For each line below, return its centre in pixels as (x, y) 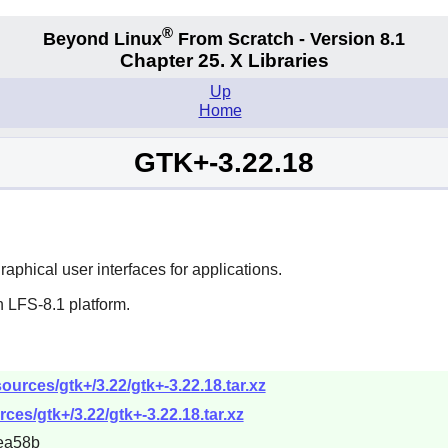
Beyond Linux (102, 38)
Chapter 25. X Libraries (224, 61)
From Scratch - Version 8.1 (289, 38)
